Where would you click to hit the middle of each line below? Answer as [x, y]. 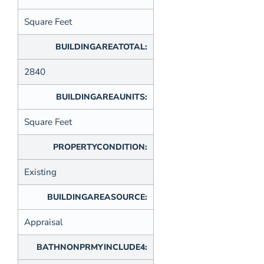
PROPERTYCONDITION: [100, 147]
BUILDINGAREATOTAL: [101, 47]
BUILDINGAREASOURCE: [97, 197]
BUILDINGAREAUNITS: [102, 97]
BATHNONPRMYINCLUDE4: [92, 247]
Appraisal [44, 222]
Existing [40, 172]
